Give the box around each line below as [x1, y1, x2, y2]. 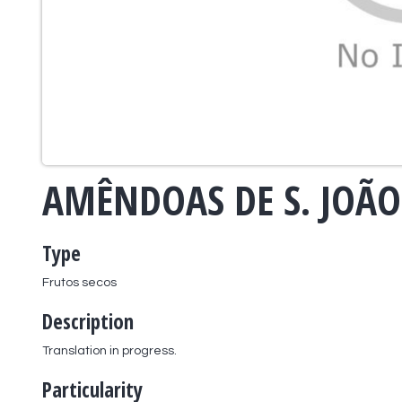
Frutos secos [42, 275, 117, 289]
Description [42, 306, 134, 336]
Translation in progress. [42, 344, 177, 357]
